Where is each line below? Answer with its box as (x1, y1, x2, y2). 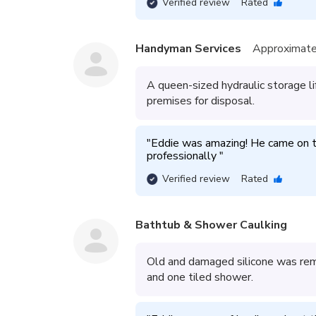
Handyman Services (135, 41, 241, 56)
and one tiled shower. (147, 269, 253, 285)
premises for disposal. (147, 93, 255, 109)
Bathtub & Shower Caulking (135, 217, 287, 233)
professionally (147, 148, 219, 164)
